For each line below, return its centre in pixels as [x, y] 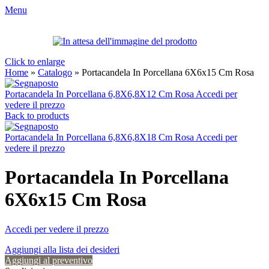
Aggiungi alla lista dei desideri [62, 249]
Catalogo [55, 72]
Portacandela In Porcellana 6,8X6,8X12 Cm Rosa [100, 94]
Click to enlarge [35, 62]
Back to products [37, 116]
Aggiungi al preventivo [49, 260]
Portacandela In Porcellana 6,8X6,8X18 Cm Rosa [100, 137]
